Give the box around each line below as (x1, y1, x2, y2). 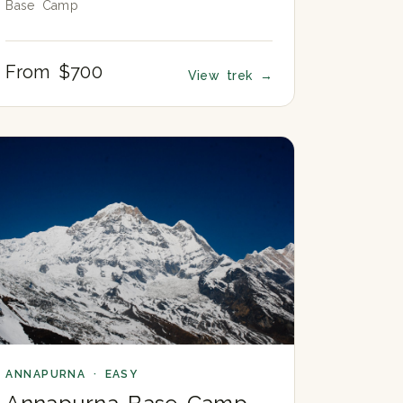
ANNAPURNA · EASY (5, 367, 139, 381)
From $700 (5, 60, 103, 83)
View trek (187, 67, 260, 83)
